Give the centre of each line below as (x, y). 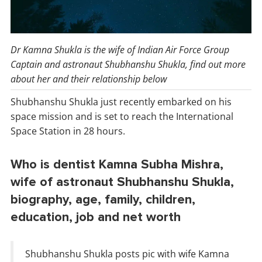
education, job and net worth (96, 218)
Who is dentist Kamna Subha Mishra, (117, 165)
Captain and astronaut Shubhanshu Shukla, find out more (128, 65)
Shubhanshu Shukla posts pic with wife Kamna (127, 254)
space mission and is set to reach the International (122, 117)
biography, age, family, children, (103, 200)
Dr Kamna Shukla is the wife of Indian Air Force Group (120, 50)
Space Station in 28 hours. (68, 131)
